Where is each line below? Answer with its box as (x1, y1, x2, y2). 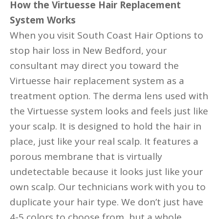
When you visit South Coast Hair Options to (10, 29, 203, 42)
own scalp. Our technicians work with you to (10, 180, 206, 193)
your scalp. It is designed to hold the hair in (10, 120, 201, 132)
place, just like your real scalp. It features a (10, 135, 198, 148)
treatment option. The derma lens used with (10, 89, 208, 102)
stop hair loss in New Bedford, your (10, 44, 167, 57)
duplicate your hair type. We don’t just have (10, 196, 203, 208)
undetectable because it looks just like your (10, 165, 203, 178)
